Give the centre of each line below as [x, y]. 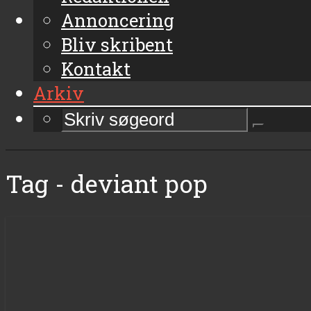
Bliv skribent [117, 44]
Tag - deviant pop [107, 183]
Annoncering [118, 20]
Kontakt [96, 68]
